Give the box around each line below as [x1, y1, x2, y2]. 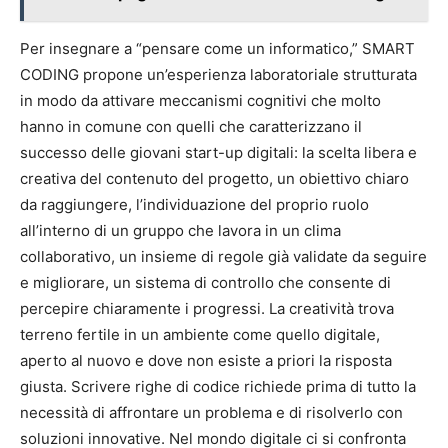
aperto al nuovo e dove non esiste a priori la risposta [20, 351, 392, 370]
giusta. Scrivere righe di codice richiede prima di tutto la [20, 377, 416, 396]
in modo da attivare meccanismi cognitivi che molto [20, 91, 381, 110]
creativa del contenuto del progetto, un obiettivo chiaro [20, 169, 409, 188]
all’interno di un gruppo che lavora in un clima [20, 221, 341, 240]
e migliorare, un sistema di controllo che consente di [20, 273, 391, 292]
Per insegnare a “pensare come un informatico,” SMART [20, 39, 415, 58]
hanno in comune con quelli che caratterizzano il [20, 117, 362, 136]
